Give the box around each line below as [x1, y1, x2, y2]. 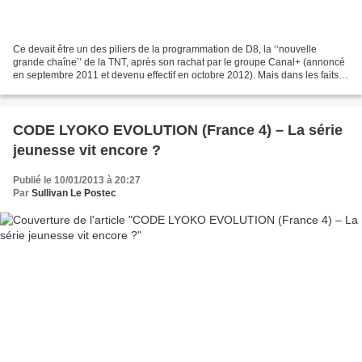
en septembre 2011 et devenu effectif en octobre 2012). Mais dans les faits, [13, 69, 341, 82]
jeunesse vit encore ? [13, 142, 161, 159]
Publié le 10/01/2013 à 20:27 [13, 175, 141, 187]
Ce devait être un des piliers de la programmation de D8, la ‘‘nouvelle [13, 44, 317, 56]
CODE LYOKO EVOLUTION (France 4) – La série [13, 122, 343, 139]
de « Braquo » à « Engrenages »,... [13, 82, 166, 95]
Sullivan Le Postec [32, 187, 116, 200]
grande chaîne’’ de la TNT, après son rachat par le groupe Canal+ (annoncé [13, 57, 345, 69]
